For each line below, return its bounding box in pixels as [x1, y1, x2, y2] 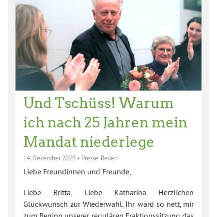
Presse [81, 154, 98, 162]
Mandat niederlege [23, 133, 155, 151]
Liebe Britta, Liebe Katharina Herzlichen [23, 187, 194, 198]
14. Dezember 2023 [23, 154, 76, 162]
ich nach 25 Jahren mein [23, 113, 187, 131]
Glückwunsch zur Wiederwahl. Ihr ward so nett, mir [23, 199, 194, 209]
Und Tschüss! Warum [23, 94, 174, 112]
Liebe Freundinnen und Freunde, [23, 167, 131, 177]
